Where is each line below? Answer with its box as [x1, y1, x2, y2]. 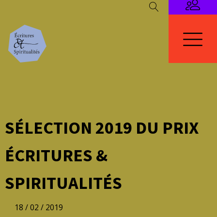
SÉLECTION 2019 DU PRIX [5, 117, 199, 139]
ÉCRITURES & [5, 144, 108, 166]
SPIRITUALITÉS [5, 172, 122, 194]
